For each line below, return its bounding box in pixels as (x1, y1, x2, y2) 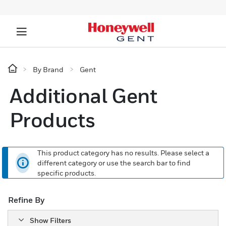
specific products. (37, 168, 96, 177)
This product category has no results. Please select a (37, 148, 210, 157)
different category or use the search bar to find (37, 158, 191, 167)
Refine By (8, 195, 44, 205)
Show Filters (30, 215, 71, 224)
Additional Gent (10, 83, 157, 107)
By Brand (33, 65, 64, 74)
